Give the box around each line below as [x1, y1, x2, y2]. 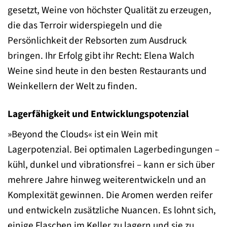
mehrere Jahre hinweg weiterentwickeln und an [8, 172, 206, 187]
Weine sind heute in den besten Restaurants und [8, 63, 207, 78]
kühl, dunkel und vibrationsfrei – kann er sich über [8, 157, 215, 172]
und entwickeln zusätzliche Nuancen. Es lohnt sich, [8, 203, 216, 217]
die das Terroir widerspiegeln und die [8, 18, 162, 32]
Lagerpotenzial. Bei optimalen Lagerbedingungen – [8, 142, 219, 157]
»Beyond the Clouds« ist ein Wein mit [8, 127, 158, 141]
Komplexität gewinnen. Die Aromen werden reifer [8, 187, 213, 202]
